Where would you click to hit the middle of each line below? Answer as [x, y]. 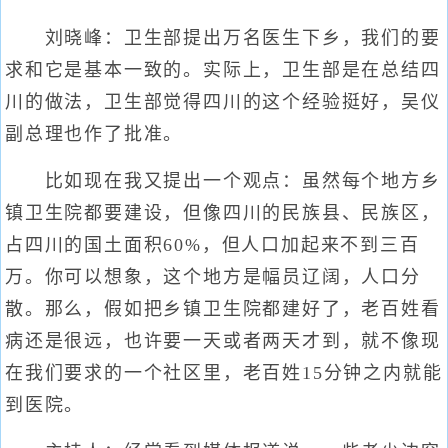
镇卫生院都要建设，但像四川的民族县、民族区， [223, 213]
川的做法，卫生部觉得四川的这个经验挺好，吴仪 [223, 102]
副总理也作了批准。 [94, 134]
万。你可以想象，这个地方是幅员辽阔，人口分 [213, 277]
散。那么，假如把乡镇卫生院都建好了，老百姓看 [223, 309]
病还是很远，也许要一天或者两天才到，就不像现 [223, 341]
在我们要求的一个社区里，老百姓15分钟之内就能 [224, 373]
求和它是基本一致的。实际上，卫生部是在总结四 [223, 70]
